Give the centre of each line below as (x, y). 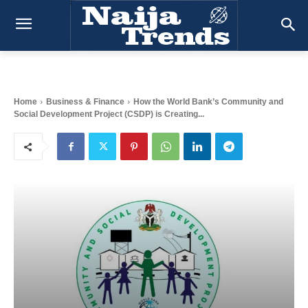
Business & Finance (85, 102)
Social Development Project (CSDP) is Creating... (109, 114)
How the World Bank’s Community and (208, 102)
